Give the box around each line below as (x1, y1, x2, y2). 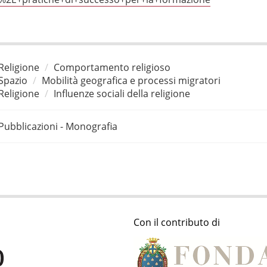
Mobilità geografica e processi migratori (41, 73, 221, 87)
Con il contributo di (133, 216, 220, 229)
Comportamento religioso (53, 60, 170, 74)
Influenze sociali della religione (53, 86, 190, 100)
